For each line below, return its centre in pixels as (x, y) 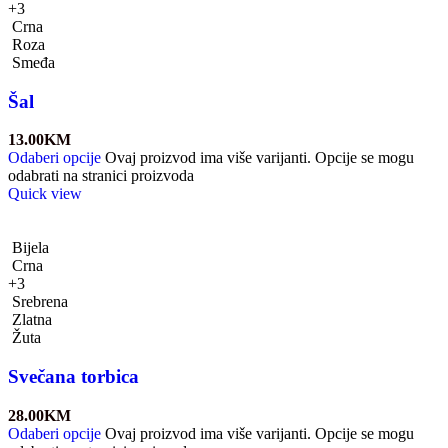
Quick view (45, 194)
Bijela (30, 248)
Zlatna (32, 320)
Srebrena (40, 302)
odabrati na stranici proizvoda (101, 176)
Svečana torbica (73, 377)
